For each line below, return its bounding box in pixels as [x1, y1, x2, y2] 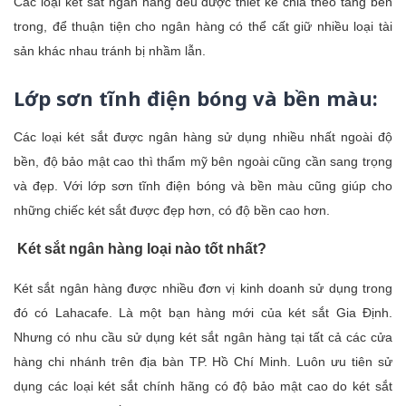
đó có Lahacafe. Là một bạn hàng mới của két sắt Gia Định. [14, 304, 392, 320]
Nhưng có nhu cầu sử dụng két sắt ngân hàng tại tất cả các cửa [14, 329, 392, 344]
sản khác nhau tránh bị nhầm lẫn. [14, 43, 206, 58]
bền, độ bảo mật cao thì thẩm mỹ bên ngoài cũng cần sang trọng [14, 153, 392, 169]
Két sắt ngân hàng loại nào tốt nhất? [17, 240, 266, 256]
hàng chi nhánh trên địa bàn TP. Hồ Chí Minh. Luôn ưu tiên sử [14, 353, 392, 369]
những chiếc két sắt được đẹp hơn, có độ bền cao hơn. [14, 202, 330, 217]
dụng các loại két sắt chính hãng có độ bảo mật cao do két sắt [14, 378, 392, 393]
